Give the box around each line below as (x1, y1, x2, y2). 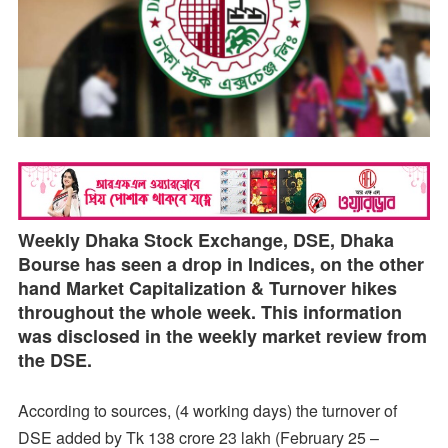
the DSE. (17, 346, 92, 373)
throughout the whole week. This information (17, 298, 402, 325)
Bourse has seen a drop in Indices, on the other (17, 250, 424, 277)
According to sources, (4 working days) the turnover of (17, 398, 397, 422)
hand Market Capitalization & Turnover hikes (17, 274, 397, 301)
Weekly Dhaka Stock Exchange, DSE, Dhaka (17, 226, 394, 253)
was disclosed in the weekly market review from (17, 322, 427, 349)
